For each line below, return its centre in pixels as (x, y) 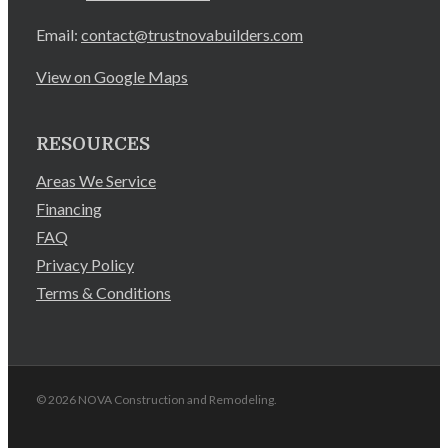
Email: (57, 34)
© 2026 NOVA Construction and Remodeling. (156, 399)
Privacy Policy (85, 264)
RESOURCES (93, 143)
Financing (69, 208)
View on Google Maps (112, 76)
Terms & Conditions (103, 292)
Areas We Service (96, 180)
